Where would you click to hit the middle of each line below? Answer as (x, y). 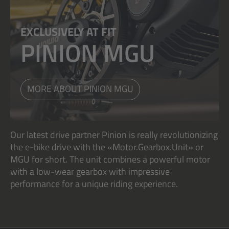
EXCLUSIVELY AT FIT (68, 32)
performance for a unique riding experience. (94, 184)
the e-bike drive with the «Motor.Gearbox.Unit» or (107, 147)
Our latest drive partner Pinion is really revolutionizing (114, 134)
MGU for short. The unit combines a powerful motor (110, 159)
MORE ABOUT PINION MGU (80, 88)
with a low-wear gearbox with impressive (90, 171)
